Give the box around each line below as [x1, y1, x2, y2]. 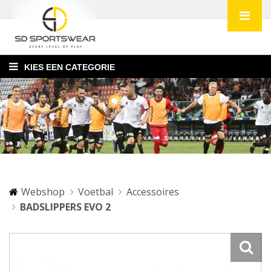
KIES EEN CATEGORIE [24, 62, 115, 72]
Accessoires [126, 185, 179, 198]
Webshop [21, 185, 65, 198]
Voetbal [78, 185, 113, 198]
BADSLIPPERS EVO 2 [20, 200, 111, 214]
